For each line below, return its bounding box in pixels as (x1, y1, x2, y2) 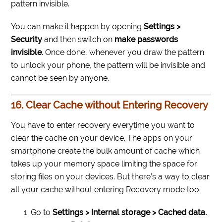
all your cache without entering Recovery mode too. (11, 185, 201, 195)
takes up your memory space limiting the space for (11, 159, 198, 169)
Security (11, 35, 45, 45)
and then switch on (44, 35, 115, 45)
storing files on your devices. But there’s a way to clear (11, 172, 210, 182)
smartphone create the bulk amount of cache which (11, 146, 200, 156)
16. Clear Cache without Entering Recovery (11, 99, 209, 111)
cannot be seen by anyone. (11, 73, 110, 83)
